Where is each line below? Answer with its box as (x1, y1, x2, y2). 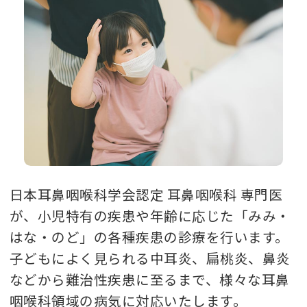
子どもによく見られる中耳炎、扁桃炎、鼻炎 (10, 247, 291, 268)
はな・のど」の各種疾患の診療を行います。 (10, 226, 289, 247)
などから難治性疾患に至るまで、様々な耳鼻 (10, 269, 290, 289)
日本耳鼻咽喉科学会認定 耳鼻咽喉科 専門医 (10, 184, 283, 204)
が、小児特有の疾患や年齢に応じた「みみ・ (10, 205, 291, 225)
